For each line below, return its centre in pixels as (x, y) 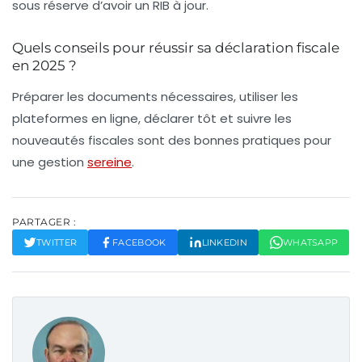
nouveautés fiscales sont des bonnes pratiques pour (172, 141)
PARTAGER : (44, 222)
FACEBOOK (139, 243)
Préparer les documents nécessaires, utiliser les (155, 97)
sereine (109, 162)
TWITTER (57, 243)
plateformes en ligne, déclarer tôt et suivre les (152, 119)
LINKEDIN (224, 243)
